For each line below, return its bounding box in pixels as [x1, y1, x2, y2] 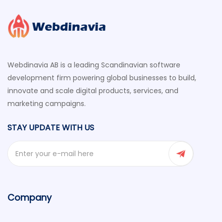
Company [7, 191, 52, 204]
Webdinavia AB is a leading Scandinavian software [7, 60, 180, 70]
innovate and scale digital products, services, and [7, 86, 178, 96]
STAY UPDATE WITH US [7, 122, 94, 133]
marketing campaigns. [7, 99, 86, 109]
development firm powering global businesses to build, [7, 73, 196, 83]
